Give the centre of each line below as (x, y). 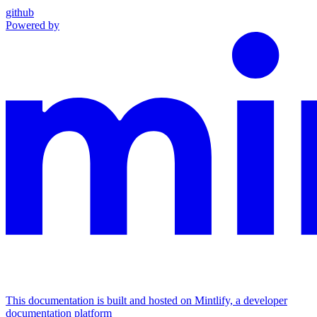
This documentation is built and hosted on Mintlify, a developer (146, 301)
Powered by (33, 25)
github (20, 13)
